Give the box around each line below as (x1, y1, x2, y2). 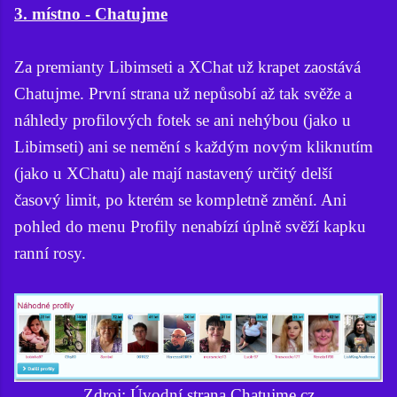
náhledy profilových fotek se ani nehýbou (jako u (14, 110, 351, 129)
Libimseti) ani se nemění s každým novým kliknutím (14, 136, 373, 156)
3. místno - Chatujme (14, 4, 167, 23)
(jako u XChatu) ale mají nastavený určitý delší (14, 163, 332, 183)
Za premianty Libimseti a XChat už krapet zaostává (14, 57, 361, 76)
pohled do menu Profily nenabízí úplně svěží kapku (14, 216, 366, 236)
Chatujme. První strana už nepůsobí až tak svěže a (14, 83, 352, 103)
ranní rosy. (14, 243, 86, 262)
